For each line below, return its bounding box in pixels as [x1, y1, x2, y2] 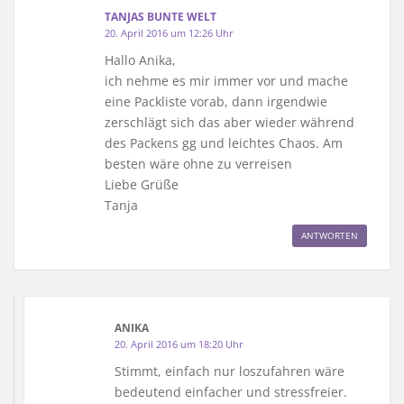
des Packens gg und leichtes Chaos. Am [105, 133, 343, 151]
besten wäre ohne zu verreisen [105, 154, 292, 172]
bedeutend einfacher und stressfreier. [115, 382, 347, 400]
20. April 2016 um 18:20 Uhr [115, 336, 243, 351]
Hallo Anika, [105, 50, 176, 69]
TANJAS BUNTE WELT [105, 8, 216, 24]
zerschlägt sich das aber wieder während [105, 113, 354, 131]
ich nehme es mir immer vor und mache [105, 71, 348, 89]
